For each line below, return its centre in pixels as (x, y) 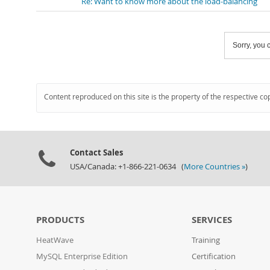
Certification (214, 256)
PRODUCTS (60, 220)
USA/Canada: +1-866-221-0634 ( (127, 167)
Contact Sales (96, 152)
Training (206, 240)
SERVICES (212, 220)
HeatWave (55, 240)
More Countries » (215, 167)
